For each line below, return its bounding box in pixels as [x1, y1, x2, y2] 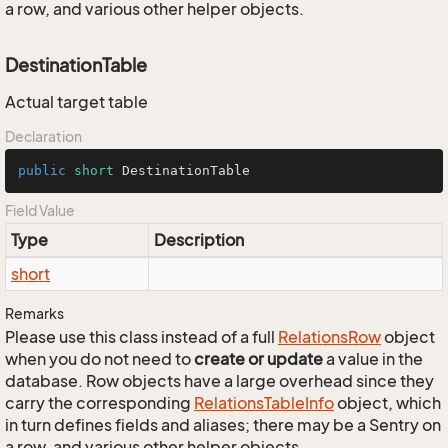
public [18, 163, 66, 178]
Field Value [5, 202, 75, 219]
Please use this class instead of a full [5, 327, 278, 347]
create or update [194, 349, 323, 369]
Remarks [5, 305, 64, 322]
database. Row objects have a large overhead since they [5, 371, 434, 391]
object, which [334, 393, 441, 413]
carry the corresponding [5, 393, 194, 413]
